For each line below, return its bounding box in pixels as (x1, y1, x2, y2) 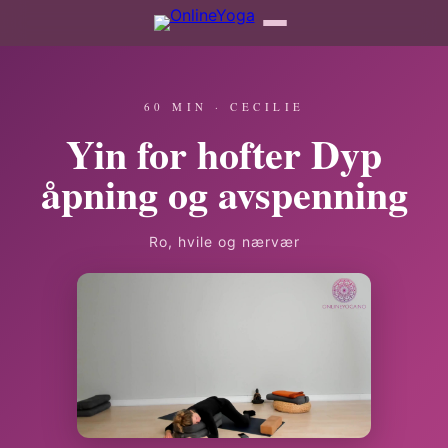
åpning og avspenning (40, 164, 408, 223)
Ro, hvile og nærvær (148, 233, 300, 250)
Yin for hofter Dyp (66, 124, 382, 183)
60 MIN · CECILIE (143, 99, 305, 114)
